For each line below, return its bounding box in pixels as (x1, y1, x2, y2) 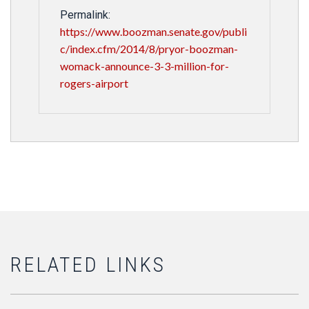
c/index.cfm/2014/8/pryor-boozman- (60, 42, 238, 55)
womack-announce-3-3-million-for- (60, 59, 229, 72)
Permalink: (60, 8, 110, 21)
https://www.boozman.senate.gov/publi (60, 25, 247, 38)
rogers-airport (60, 77, 128, 90)
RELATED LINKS (10, 252, 166, 277)
